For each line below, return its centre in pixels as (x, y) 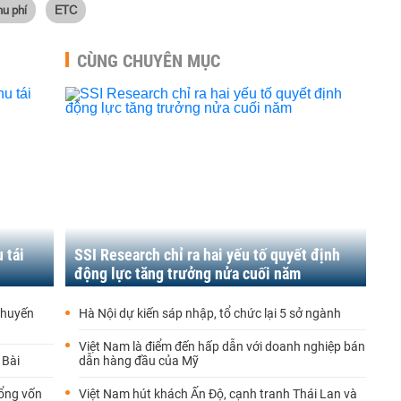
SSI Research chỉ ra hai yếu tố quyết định (207, 255)
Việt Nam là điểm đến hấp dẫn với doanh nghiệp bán (222, 346)
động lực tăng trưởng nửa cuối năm (188, 273)
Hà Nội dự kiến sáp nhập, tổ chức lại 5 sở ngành (210, 313)
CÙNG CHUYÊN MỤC (149, 61)
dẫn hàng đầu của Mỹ (139, 361)
